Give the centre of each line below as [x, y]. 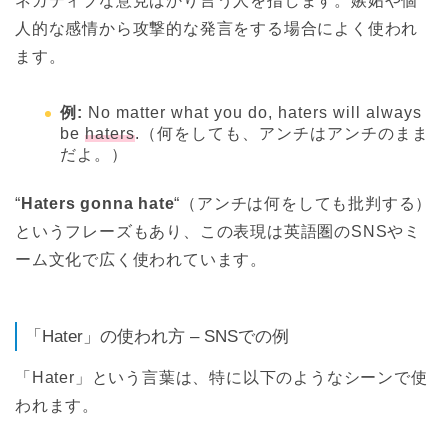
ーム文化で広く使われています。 [141, 260]
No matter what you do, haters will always [252, 113]
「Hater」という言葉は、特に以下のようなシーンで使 [221, 377]
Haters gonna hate [97, 204]
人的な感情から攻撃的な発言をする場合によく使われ [217, 29]
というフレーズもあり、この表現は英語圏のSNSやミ [218, 232]
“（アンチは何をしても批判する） [303, 204]
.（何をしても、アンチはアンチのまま [282, 134]
